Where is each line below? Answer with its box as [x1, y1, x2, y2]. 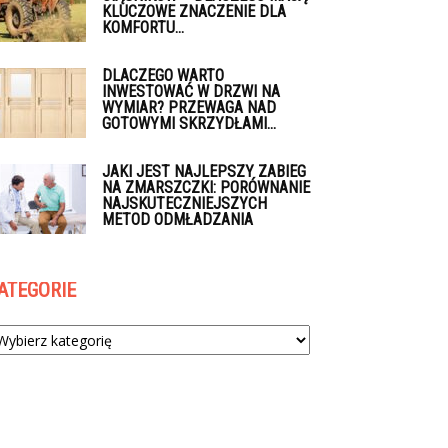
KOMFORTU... [102, 18, 184, 37]
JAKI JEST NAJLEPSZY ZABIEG [102, 162, 306, 181]
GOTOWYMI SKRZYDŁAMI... [102, 114, 276, 133]
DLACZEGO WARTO [102, 66, 224, 85]
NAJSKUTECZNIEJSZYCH [102, 194, 267, 213]
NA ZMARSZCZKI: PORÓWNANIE [102, 178, 310, 197]
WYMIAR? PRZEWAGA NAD [102, 98, 276, 117]
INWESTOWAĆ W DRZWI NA [102, 82, 280, 101]
